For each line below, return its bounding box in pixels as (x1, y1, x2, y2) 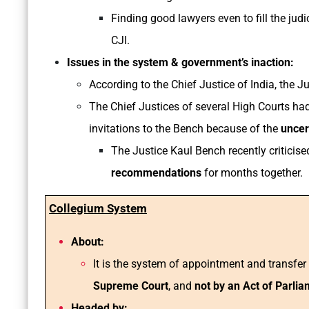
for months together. (201, 166, 303, 180)
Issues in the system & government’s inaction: (67, 56, 294, 70)
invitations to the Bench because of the (89, 122, 278, 136)
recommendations (111, 166, 201, 180)
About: (71, 235, 104, 249)
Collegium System (49, 201, 147, 216)
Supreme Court (93, 279, 168, 293)
